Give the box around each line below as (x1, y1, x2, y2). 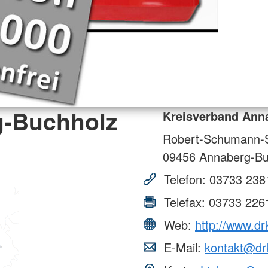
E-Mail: (160, 238, 205, 256)
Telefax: (160, 193, 209, 211)
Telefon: (160, 170, 209, 188)
